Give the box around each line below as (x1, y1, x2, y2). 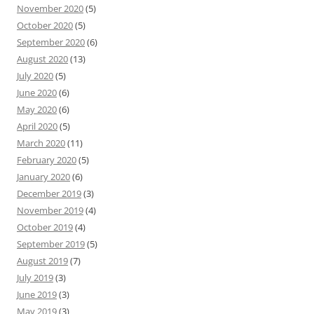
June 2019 (17, 288, 57, 301)
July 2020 (17, 69, 53, 83)
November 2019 (17, 204, 83, 217)
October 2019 (17, 221, 73, 234)
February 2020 (17, 153, 76, 167)
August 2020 (17, 53, 68, 66)
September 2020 (17, 36, 85, 49)
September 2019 (17, 238, 85, 251)
